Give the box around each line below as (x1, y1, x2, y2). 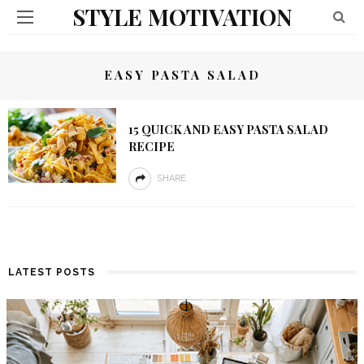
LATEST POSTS (8, 266, 95, 278)
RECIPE (128, 138, 175, 154)
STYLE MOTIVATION (71, 2, 292, 32)
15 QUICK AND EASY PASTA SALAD (128, 121, 328, 137)
